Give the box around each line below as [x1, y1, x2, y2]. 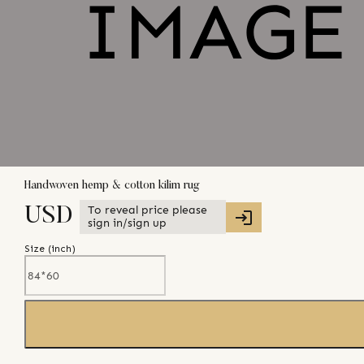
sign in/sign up [88, 216, 167, 231]
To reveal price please [88, 203, 207, 218]
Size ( [24, 243, 51, 255]
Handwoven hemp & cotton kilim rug [24, 180, 200, 192]
